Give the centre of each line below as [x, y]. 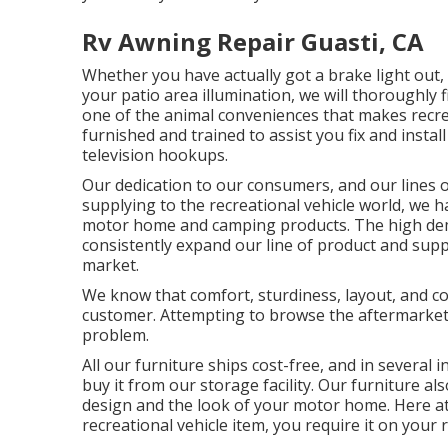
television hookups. [155, 154]
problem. [115, 334]
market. [110, 264]
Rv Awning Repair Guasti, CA [253, 41]
